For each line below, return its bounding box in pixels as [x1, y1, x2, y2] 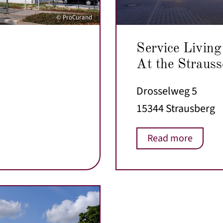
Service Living [136, 42, 222, 56]
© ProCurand [56, 12, 93, 22]
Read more [147, 131, 193, 146]
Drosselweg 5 [136, 83, 198, 100]
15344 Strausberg [136, 101, 216, 117]
